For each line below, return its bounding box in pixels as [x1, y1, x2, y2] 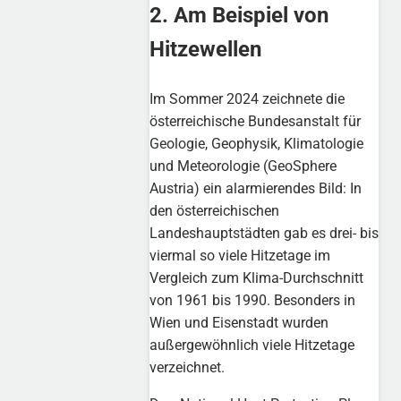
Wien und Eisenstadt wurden [149, 313, 329, 331]
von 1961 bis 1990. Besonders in [149, 291, 356, 309]
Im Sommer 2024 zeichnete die [149, 90, 346, 107]
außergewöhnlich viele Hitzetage [149, 336, 355, 354]
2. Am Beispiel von [149, 2, 329, 28]
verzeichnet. [149, 358, 226, 376]
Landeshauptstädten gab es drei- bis [149, 224, 380, 242]
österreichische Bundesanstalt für [149, 112, 362, 130]
